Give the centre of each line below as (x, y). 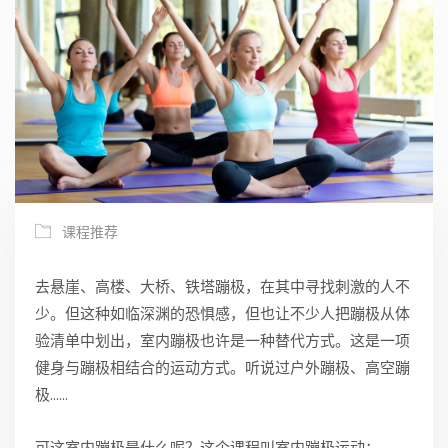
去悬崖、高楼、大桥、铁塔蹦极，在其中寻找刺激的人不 (222, 287)
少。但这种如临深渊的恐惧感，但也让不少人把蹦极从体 (222, 314)
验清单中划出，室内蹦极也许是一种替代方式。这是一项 (222, 341)
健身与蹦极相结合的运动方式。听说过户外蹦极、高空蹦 (222, 368)
